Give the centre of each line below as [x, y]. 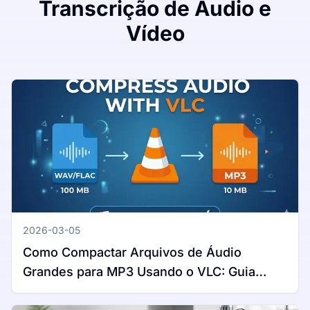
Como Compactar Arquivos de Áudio [132, 253]
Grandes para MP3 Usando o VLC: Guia [139, 272]
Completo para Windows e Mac [116, 291]
